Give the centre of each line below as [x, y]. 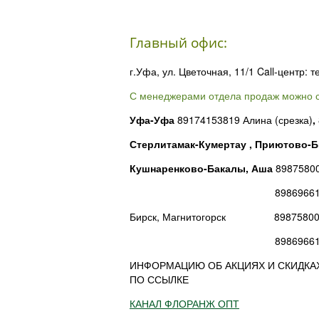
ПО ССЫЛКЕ [159, 279]
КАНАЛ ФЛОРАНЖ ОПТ [184, 304]
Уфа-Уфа [153, 120]
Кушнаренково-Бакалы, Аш [198, 168]
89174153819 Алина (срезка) [245, 120]
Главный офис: [178, 42]
